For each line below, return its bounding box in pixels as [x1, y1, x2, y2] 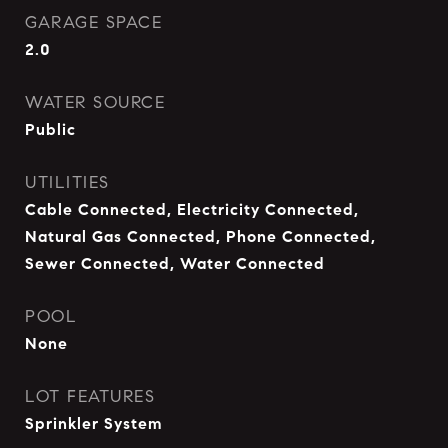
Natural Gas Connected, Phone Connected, [25, 227, 376, 246]
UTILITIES [25, 172, 110, 193]
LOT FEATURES [25, 386, 155, 407]
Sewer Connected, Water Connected [25, 254, 325, 273]
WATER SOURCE [25, 92, 165, 113]
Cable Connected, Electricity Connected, [25, 200, 359, 219]
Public [25, 120, 76, 139]
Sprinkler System [25, 414, 163, 433]
